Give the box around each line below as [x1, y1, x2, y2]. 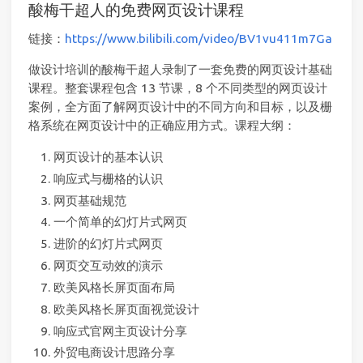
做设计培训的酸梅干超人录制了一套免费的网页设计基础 [28, 62, 332, 77]
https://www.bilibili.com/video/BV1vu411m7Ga [65, 32, 332, 46]
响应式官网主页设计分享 [53, 323, 187, 338]
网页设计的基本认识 [53, 149, 163, 164]
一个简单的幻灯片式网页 [53, 215, 187, 229]
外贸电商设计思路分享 [53, 345, 175, 360]
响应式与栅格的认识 [53, 171, 163, 186]
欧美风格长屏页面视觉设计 [53, 301, 199, 316]
